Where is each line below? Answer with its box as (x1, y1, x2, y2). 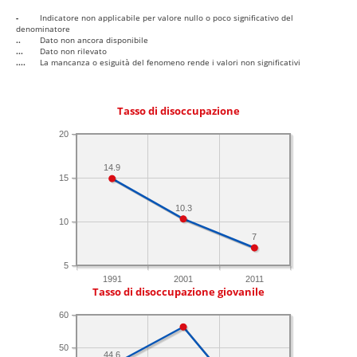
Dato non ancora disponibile (40, 34, 148, 46)
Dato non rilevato (40, 45, 107, 57)
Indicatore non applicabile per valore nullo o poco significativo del (40, 12, 293, 24)
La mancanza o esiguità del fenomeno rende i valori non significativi (40, 57, 300, 69)
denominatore (16, 23, 70, 35)
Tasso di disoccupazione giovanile (92, 285, 265, 300)
